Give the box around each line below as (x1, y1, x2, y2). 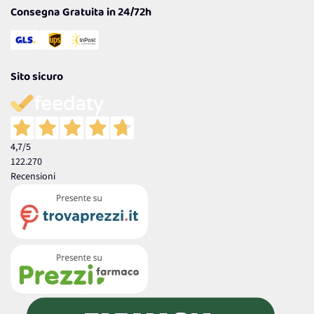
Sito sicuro (11, 66, 63, 89)
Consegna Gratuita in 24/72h (11, 1, 151, 25)
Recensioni (11, 169, 55, 184)
